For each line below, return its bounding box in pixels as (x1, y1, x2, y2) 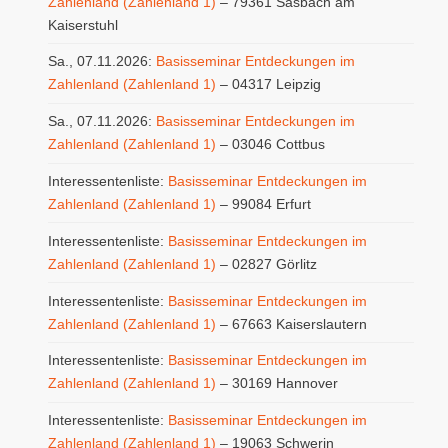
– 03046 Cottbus (215, 136, 325, 153)
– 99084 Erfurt (215, 195, 311, 212)
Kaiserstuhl (47, 16, 118, 33)
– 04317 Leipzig (215, 76, 321, 93)
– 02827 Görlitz (215, 255, 317, 272)
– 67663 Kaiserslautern (215, 315, 367, 332)
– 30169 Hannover (215, 375, 338, 392)
